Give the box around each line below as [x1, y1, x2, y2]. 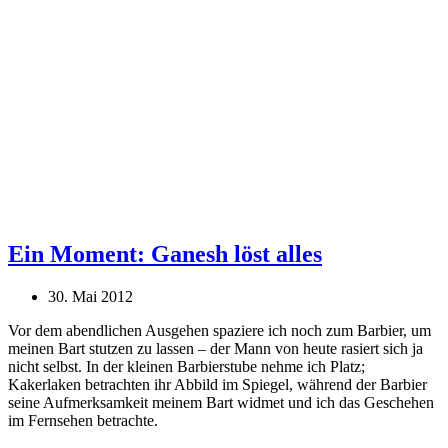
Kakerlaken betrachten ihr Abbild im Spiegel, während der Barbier [8, 375, 427, 393]
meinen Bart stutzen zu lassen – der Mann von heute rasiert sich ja [8, 339, 423, 357]
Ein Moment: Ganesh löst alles [8, 240, 322, 267]
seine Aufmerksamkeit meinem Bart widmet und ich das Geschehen [8, 393, 434, 411]
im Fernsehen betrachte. [8, 411, 158, 429]
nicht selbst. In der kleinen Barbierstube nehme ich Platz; [8, 357, 365, 375]
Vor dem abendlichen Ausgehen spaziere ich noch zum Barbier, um [8, 321, 431, 339]
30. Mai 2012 [48, 287, 133, 305]
